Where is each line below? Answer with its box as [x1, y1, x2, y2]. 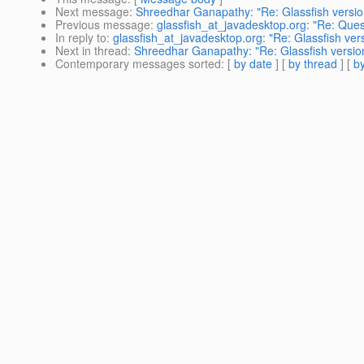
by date [234, 55, 272, 72]
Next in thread [55, 42, 128, 59]
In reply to [55, 29, 106, 46]
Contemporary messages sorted [55, 55, 221, 72]
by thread [288, 55, 337, 72]
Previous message [55, 16, 150, 33]
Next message [55, 3, 129, 20]
